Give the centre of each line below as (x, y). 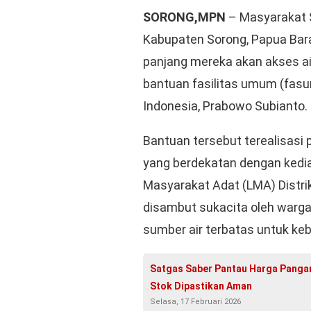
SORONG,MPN (184, 17)
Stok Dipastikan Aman (201, 286)
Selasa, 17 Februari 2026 (195, 301)
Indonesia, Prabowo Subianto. (225, 106)
